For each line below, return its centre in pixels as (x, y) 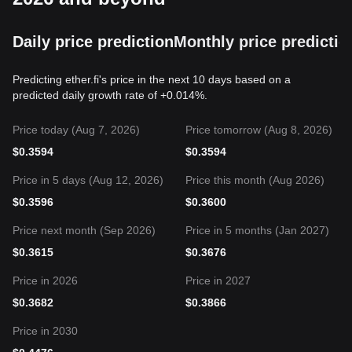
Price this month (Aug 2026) (255, 180)
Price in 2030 (45, 331)
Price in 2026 (45, 280)
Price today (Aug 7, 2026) (76, 130)
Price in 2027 (218, 280)
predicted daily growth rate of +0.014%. (110, 95)
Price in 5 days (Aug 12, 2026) (88, 180)
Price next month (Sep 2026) (84, 230)
